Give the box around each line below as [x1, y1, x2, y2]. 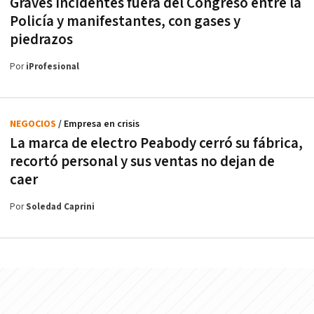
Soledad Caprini [26, 201, 95, 213]
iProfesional [26, 61, 79, 73]
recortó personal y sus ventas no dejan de [10, 152, 275, 171]
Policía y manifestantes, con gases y [10, 12, 240, 31]
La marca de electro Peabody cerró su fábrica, [10, 134, 303, 153]
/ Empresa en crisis [58, 118, 139, 130]
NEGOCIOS [10, 118, 58, 130]
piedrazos [10, 30, 73, 49]
